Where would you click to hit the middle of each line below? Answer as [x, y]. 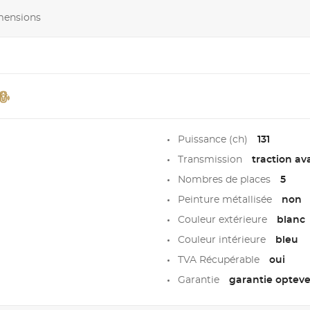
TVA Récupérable [220, 261]
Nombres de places [225, 180]
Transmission [211, 160]
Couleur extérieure [224, 220]
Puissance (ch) [214, 140]
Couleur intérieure [223, 240]
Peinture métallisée [226, 200]
